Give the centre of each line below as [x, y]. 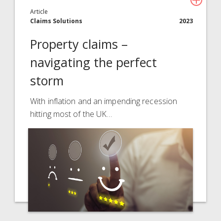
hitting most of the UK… [71, 114]
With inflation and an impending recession [104, 101]
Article [39, 11]
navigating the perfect [94, 62]
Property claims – [79, 44]
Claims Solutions [56, 21]
